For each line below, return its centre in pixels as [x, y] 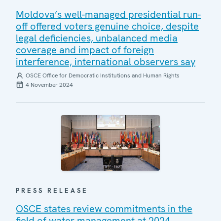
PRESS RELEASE [52, 190]
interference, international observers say [106, 62]
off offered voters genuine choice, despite [107, 26]
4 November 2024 [49, 85]
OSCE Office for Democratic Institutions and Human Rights [103, 75]
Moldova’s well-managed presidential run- [108, 14]
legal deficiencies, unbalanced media [97, 38]
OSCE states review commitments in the [104, 208]
